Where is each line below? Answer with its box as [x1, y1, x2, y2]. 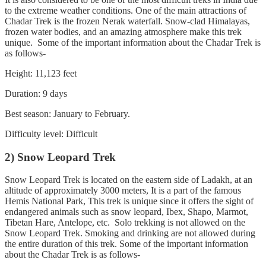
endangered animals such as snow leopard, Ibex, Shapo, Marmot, [5, 207, 248, 217]
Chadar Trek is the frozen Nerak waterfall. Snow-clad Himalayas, [5, 15, 250, 26]
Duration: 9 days [5, 88, 67, 99]
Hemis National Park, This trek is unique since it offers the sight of [5, 196, 254, 207]
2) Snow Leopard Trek [5, 150, 119, 163]
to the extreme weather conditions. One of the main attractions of [5, 5, 246, 15]
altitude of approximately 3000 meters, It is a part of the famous [5, 185, 241, 196]
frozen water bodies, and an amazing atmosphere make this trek [5, 26, 242, 37]
